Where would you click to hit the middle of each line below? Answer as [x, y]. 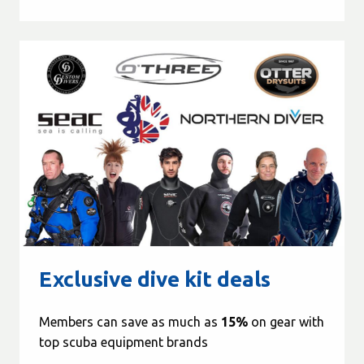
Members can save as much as [130, 321]
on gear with [286, 321]
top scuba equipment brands [123, 342]
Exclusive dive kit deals [155, 279]
